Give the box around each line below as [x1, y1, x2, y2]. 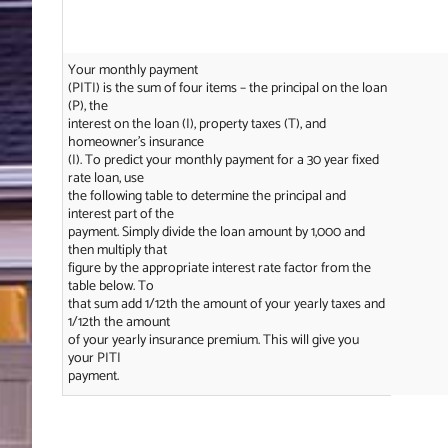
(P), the [67, 94, 108, 118]
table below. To [67, 274, 154, 298]
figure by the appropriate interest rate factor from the [67, 256, 371, 280]
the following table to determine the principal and [67, 184, 346, 208]
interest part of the [67, 202, 174, 226]
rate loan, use [67, 166, 144, 190]
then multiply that [67, 238, 167, 262]
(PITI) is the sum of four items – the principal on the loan [67, 76, 387, 100]
